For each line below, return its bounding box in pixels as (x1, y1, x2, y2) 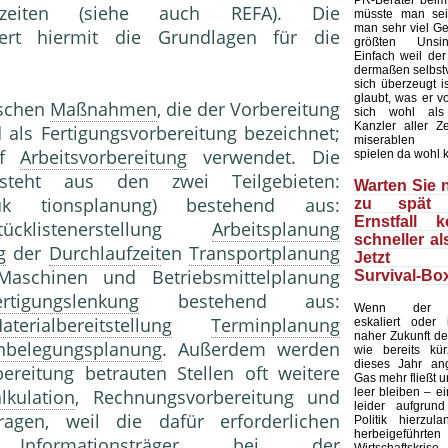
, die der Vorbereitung (157, 97, 340, 122)
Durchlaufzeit (48, 241, 161, 266)
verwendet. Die (187, 145, 341, 170)
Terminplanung (211, 313, 340, 338)
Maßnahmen (50, 97, 157, 122)
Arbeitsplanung (212, 217, 340, 242)
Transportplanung (189, 241, 340, 266)
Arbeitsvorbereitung (20, 145, 188, 170)
